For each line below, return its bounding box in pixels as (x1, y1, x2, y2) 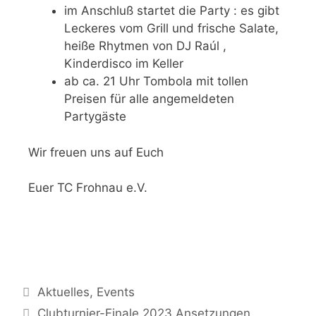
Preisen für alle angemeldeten (64, 92, 234, 107)
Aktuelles (37, 285, 90, 300)
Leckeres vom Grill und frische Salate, (64, 21, 279, 36)
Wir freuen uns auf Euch (28, 145, 164, 159)
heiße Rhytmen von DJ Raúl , (64, 39, 226, 54)
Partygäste (64, 109, 126, 124)
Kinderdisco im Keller (64, 56, 183, 71)
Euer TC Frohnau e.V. (28, 181, 147, 195)
